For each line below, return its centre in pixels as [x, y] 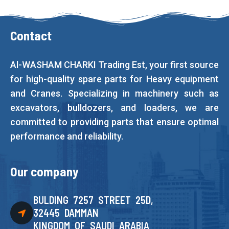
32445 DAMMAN [66, 213]
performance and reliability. [67, 136]
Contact [31, 35]
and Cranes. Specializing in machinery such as [114, 93]
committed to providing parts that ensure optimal [114, 122]
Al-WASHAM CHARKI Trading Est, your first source [114, 65]
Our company [44, 171]
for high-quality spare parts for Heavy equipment [114, 79]
